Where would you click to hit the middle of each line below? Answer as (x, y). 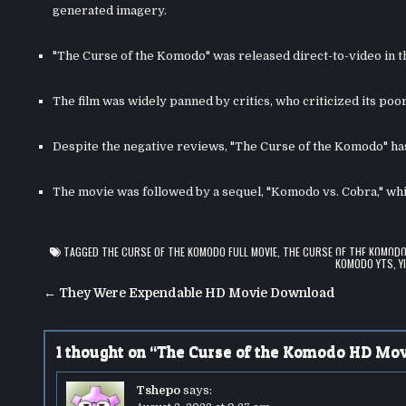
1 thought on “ (106, 351)
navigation (105, 320)
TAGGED (81, 251)
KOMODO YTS (365, 263)
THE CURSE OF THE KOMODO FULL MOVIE (189, 251)
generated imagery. (109, 10)
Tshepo (159, 390)
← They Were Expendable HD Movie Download (189, 293)
